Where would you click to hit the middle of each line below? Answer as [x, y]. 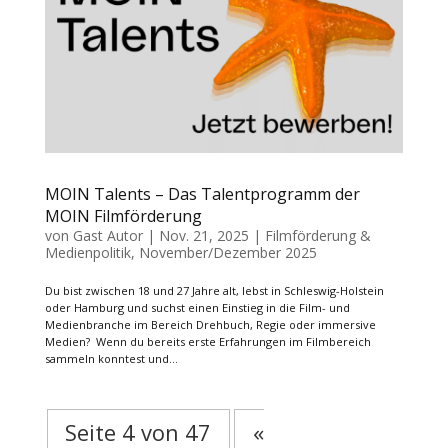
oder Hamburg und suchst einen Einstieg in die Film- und [197, 308]
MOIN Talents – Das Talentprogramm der [202, 194]
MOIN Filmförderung [123, 216]
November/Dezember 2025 [227, 253]
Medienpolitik [87, 253]
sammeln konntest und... [111, 359]
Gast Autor [107, 236]
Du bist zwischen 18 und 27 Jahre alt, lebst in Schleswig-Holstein [214, 291]
